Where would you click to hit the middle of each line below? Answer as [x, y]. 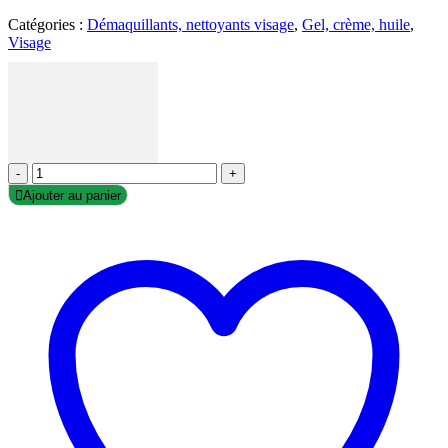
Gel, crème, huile [356, 25]
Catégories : [47, 25]
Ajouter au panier [72, 195]
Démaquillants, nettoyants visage [190, 25]
